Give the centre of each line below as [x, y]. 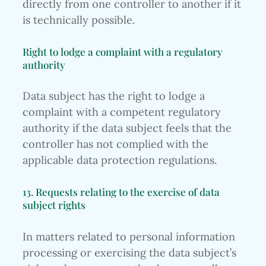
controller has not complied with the [115, 144]
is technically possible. [79, 20]
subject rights [54, 205]
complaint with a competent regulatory [122, 112]
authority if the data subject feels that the [127, 128]
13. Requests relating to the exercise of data [121, 192]
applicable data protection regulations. [120, 160]
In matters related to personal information [129, 236]
